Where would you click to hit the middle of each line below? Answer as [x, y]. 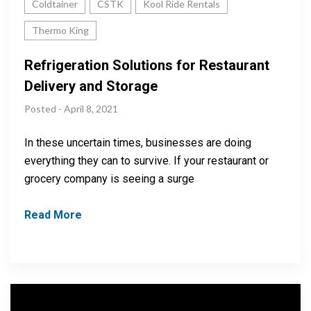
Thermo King [60, 31]
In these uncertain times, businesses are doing [138, 143]
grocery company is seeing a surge [109, 179]
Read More [53, 215]
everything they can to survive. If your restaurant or [146, 161]
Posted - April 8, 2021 [71, 109]
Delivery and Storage [91, 86]
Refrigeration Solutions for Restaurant [147, 66]
